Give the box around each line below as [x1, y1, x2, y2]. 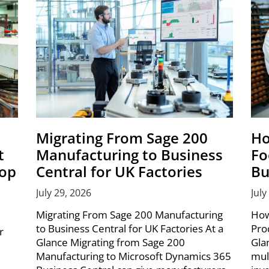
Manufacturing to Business [35, 145, 223, 165]
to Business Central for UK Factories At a [35, 222, 223, 236]
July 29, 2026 [35, 186, 91, 200]
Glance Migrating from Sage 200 [35, 235, 185, 250]
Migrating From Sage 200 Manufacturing [35, 208, 223, 222]
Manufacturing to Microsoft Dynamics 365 [35, 249, 231, 264]
